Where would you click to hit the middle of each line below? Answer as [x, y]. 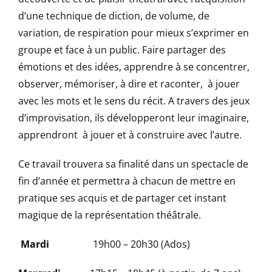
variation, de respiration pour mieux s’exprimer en [134, 33]
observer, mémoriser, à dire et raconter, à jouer [129, 84]
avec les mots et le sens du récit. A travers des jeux [134, 101]
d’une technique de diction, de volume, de [114, 16]
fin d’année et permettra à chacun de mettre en [127, 181]
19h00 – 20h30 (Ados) [120, 244]
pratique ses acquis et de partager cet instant [122, 198]
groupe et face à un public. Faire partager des [122, 50]
